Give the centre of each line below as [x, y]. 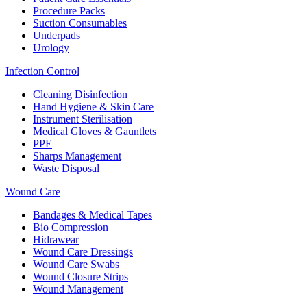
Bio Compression [71, 227]
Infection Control [42, 71]
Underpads [57, 35]
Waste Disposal [66, 168]
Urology [51, 47]
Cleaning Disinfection [80, 94]
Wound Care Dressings [83, 251]
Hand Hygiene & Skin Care [93, 106]
